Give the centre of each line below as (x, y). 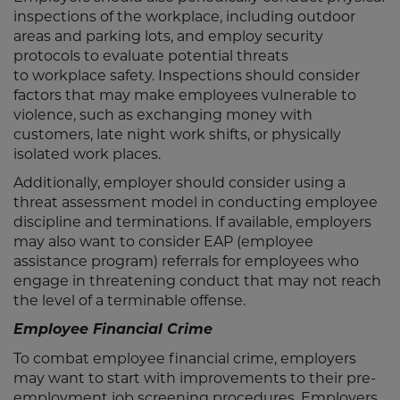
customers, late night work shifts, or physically (177, 134)
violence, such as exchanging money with (163, 115)
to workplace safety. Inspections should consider (187, 75)
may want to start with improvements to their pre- (195, 378)
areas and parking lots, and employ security (168, 36)
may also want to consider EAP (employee (163, 242)
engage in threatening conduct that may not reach (197, 281)
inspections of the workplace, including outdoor (184, 17)
